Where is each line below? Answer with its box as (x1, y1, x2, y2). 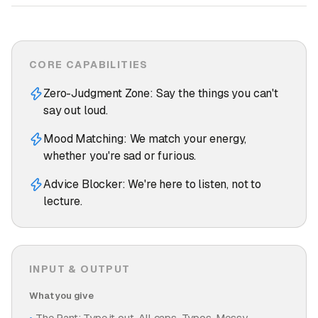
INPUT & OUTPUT (29, 263, 131, 275)
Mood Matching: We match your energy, (43, 131, 247, 146)
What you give (29, 290, 94, 302)
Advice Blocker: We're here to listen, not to (43, 177, 261, 192)
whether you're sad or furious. (43, 148, 197, 163)
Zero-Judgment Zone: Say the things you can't (43, 86, 278, 101)
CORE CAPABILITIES (29, 58, 148, 71)
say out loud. (43, 103, 108, 118)
